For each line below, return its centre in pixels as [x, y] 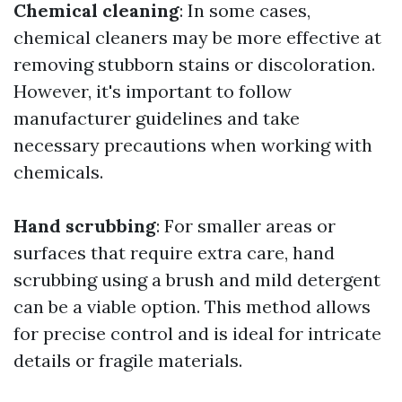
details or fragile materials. [128, 360]
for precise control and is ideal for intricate [197, 333]
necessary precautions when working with [193, 145]
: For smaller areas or [246, 226]
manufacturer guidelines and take [157, 118]
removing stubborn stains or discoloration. [194, 64]
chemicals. [58, 172]
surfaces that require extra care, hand [174, 253]
